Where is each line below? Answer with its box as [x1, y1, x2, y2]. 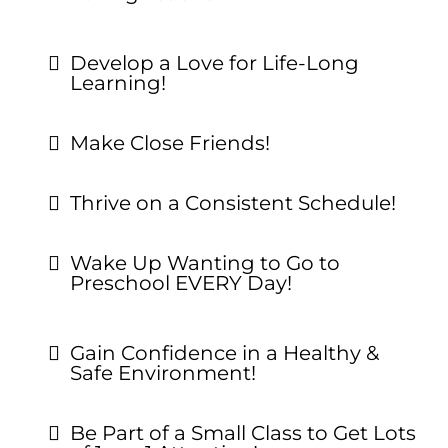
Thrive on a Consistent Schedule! [70, 191, 396, 215]
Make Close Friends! [70, 131, 270, 155]
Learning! [70, 71, 166, 95]
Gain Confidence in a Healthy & [70, 341, 379, 365]
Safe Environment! [70, 361, 256, 385]
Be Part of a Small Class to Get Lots [70, 421, 416, 445]
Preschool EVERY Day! [70, 271, 292, 295]
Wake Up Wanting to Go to [70, 251, 340, 275]
